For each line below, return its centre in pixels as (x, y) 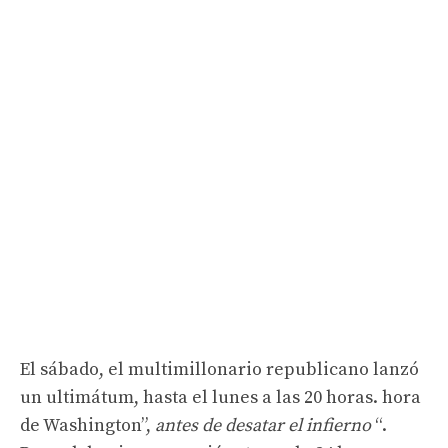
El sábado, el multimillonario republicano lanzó (219, 369)
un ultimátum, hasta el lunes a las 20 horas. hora (220, 397)
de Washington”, (87, 425)
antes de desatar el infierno (263, 425)
